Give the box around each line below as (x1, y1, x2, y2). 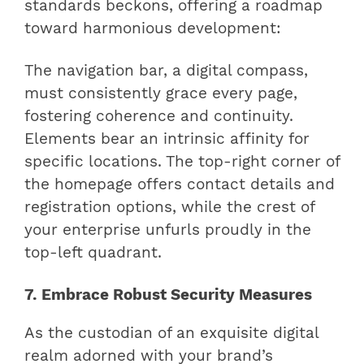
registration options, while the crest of (24, 198, 314, 217)
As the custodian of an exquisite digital (24, 324, 318, 343)
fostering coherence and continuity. (24, 107, 293, 126)
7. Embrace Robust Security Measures (24, 286, 312, 305)
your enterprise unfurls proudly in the (24, 221, 311, 240)
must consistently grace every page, (24, 84, 297, 103)
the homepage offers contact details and (24, 175, 335, 194)
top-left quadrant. (24, 244, 162, 262)
